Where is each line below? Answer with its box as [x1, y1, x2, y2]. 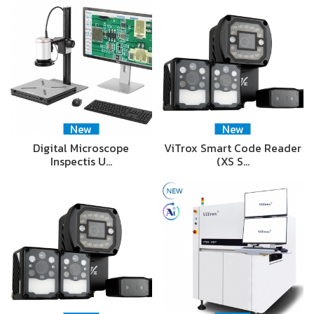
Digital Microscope [33, 139, 130, 157]
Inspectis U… [50, 153, 112, 170]
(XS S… [216, 153, 250, 170]
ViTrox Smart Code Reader [164, 139, 302, 157]
